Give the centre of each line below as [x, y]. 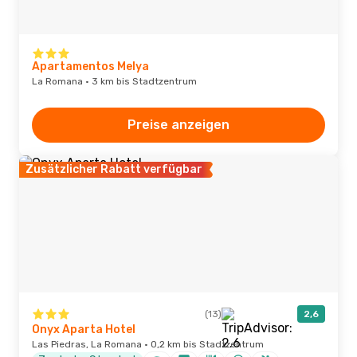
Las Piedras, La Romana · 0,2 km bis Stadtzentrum [148, 344]
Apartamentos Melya [90, 67]
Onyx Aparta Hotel [84, 330]
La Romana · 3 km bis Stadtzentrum [114, 81]
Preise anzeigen [178, 125]
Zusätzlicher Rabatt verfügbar [114, 169]
